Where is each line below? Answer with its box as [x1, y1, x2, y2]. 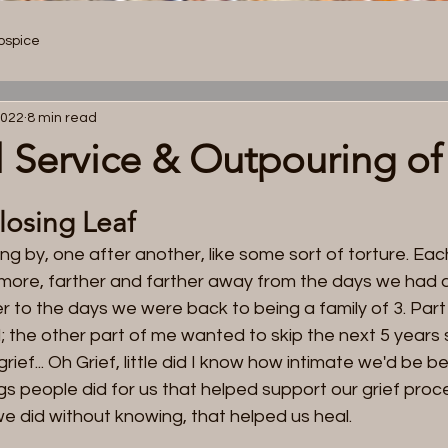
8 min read [27, 110, 97, 125]
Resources [255, 75, 315, 95]
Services [168, 75, 216, 95]
